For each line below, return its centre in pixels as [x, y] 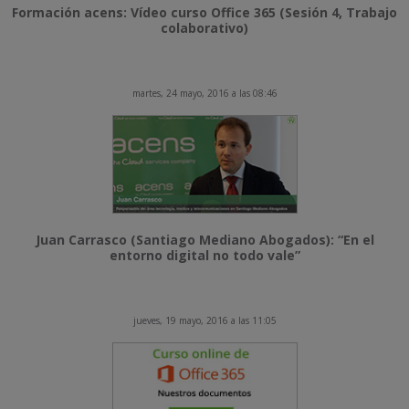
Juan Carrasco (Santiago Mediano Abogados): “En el [204, 240]
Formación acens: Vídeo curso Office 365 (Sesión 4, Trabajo [204, 12]
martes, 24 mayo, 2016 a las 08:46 [204, 93]
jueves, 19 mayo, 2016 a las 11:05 [204, 320]
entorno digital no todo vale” [204, 255]
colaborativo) [204, 28]
